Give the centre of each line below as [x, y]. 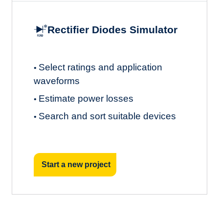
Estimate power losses [86, 98]
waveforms [57, 81]
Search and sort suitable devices [107, 116]
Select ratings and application [100, 67]
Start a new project [76, 164]
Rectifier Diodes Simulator [112, 30]
